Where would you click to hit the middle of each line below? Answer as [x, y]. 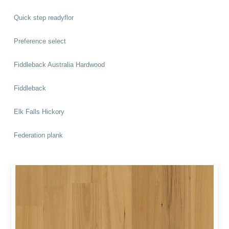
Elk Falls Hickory [39, 112]
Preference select [40, 41]
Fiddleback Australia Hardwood [60, 65]
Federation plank [39, 135]
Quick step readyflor [44, 18]
